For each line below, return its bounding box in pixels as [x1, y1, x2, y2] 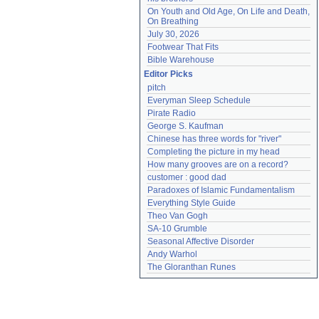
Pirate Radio [147, 108, 196, 118]
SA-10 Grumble [147, 224, 207, 234]
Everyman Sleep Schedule [147, 95, 251, 105]
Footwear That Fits [147, 42, 219, 52]
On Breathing [147, 16, 199, 26]
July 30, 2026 [147, 29, 199, 39]
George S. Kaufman [147, 121, 224, 131]
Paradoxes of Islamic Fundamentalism [147, 185, 295, 195]
